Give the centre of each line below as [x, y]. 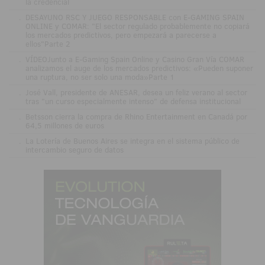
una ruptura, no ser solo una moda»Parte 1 [100, 77]
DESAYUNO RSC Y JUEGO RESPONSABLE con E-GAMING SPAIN [135, 17]
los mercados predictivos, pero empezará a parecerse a [121, 35]
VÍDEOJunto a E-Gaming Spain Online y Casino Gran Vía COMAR [135, 59]
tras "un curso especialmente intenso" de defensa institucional [133, 101]
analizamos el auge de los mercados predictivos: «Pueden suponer [139, 68]
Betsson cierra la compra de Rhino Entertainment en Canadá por [136, 116]
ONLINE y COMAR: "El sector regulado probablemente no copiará [137, 26]
